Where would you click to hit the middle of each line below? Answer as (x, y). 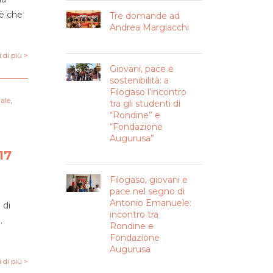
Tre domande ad (144, 16)
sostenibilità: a (139, 80)
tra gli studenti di (145, 104)
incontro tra (134, 214)
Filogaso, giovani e (148, 180)
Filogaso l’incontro (148, 92)
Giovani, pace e (141, 69)
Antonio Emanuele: (150, 203)
